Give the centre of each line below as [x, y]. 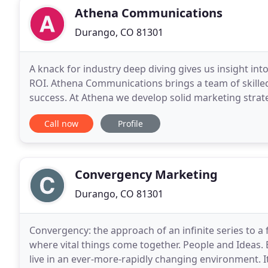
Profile [130, 124]
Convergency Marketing [146, 174]
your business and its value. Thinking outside [131, 112]
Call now [61, 124]
